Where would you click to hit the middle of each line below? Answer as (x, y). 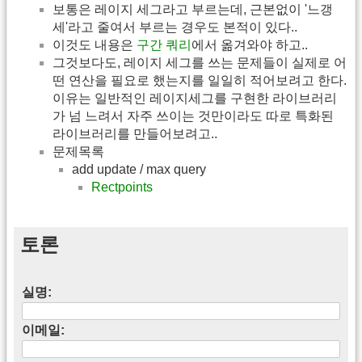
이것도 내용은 (95, 44)
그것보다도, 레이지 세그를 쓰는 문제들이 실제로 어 (200, 62)
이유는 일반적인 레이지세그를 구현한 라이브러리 (195, 98)
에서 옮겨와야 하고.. (250, 44)
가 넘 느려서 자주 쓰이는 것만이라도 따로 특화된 (193, 116)
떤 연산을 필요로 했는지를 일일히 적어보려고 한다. (200, 80)
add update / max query (139, 169)
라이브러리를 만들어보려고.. (135, 133)
